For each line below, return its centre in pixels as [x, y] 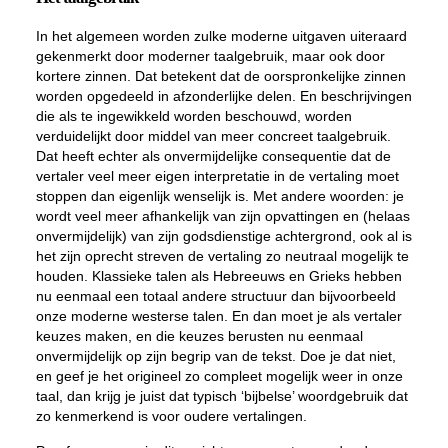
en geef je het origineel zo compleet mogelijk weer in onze [219, 376]
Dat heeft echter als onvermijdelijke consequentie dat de [213, 156]
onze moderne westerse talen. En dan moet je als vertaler [218, 316]
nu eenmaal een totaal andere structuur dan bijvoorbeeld [215, 296]
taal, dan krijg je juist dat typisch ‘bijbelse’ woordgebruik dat [221, 396]
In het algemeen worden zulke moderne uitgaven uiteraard [221, 36]
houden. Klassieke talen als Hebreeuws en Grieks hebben [218, 276]
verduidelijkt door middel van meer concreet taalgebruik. [213, 136]
